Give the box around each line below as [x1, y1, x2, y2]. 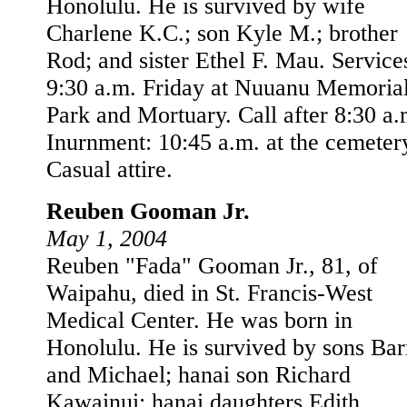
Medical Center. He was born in [46, 307, 352, 333]
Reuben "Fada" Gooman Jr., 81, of [46, 253, 378, 279]
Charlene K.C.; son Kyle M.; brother [46, 20, 398, 46]
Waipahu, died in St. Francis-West [46, 280, 372, 306]
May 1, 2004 [46, 225, 167, 252]
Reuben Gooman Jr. [46, 198, 250, 224]
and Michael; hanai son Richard [46, 362, 351, 388]
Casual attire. [46, 156, 173, 183]
